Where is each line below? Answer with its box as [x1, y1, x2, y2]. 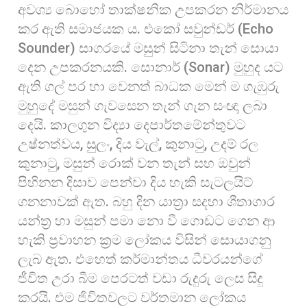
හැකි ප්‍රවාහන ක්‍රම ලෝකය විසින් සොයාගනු [18, 232, 272, 249]
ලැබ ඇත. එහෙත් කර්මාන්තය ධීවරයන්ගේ [18, 251, 264, 268]
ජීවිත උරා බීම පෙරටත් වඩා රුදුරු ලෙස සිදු [18, 270, 264, 287]
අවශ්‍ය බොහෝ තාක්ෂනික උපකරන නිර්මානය [18, 1, 289, 19]
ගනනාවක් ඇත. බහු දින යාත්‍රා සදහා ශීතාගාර [18, 193, 275, 210]
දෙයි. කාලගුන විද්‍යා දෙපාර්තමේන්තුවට [18, 116, 246, 134]
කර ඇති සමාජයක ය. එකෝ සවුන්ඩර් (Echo [18, 21, 274, 38]
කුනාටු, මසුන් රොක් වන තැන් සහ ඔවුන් [18, 155, 251, 172]
